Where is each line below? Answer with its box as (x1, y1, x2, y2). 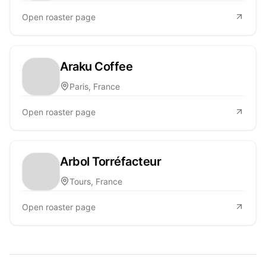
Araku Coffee (60, 59, 132, 74)
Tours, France (69, 176, 122, 186)
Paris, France (69, 81, 120, 91)
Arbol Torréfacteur (60, 154, 161, 169)
